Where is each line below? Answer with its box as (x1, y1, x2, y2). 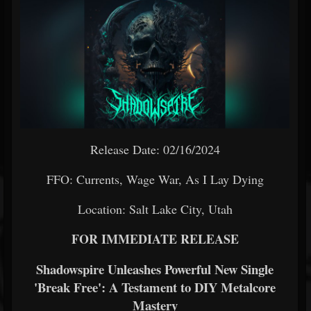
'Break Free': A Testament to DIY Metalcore (34, 278, 276, 296)
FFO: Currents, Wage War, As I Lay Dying (46, 171, 264, 187)
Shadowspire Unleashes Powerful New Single (36, 260, 274, 278)
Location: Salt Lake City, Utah (77, 201, 233, 217)
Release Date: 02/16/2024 (90, 141, 220, 158)
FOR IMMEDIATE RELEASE (71, 230, 239, 248)
